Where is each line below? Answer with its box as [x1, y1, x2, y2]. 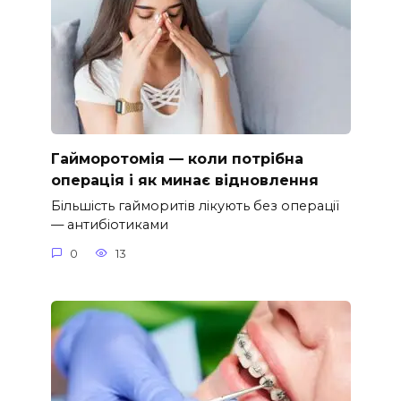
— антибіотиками [50, 217, 168, 234]
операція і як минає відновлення [50, 171, 319, 189]
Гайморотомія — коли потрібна [50, 149, 303, 167]
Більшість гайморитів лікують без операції [50, 198, 339, 215]
